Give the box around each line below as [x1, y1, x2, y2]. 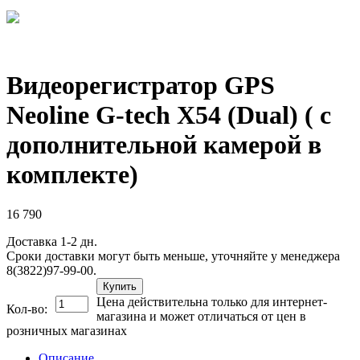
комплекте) [6, 160, 138, 190]
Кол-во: [6, 301, 47, 316]
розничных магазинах [6, 323, 127, 337]
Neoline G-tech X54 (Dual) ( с [6, 100, 331, 130]
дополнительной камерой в [6, 130, 321, 160]
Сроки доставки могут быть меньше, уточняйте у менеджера [6, 248, 340, 263]
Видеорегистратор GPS [6, 71, 275, 100]
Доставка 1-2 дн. [6, 234, 97, 248]
